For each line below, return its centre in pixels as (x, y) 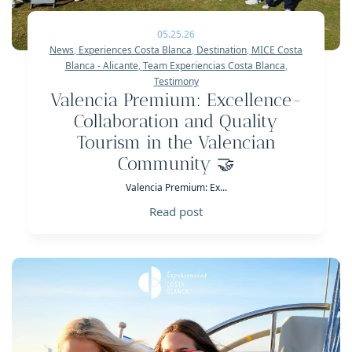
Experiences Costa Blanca (135, 50)
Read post (176, 212)
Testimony (176, 82)
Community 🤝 (176, 164)
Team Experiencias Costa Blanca (214, 66)
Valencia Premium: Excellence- (176, 101)
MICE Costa (277, 50)
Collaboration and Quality (176, 122)
